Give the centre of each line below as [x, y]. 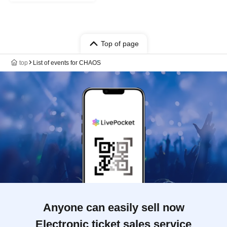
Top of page [120, 43]
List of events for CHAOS [67, 63]
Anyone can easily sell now [113, 207]
